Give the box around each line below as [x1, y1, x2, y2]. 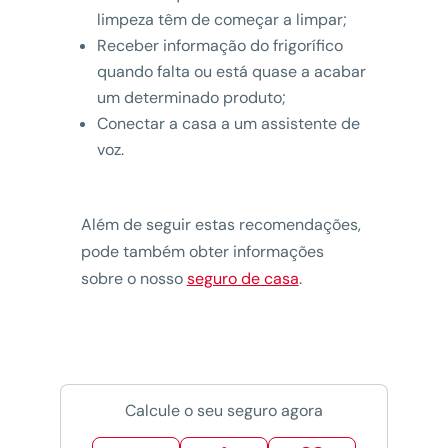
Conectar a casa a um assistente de [96, 112, 360, 134]
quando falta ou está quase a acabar [96, 60, 366, 82]
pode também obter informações [80, 240, 324, 262]
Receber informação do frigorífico [96, 34, 343, 56]
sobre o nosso [80, 267, 183, 289]
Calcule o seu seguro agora [124, 399, 323, 421]
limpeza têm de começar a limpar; [96, 8, 347, 30]
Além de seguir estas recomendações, [80, 213, 361, 235]
